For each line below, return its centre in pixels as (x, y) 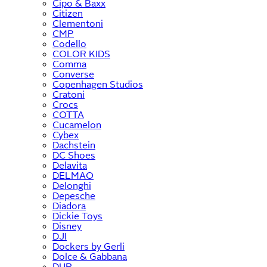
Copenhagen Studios (98, 84)
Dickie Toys (77, 216)
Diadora (69, 206)
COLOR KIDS (81, 54)
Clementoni (78, 23)
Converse (73, 74)
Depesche (74, 195)
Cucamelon (77, 125)
